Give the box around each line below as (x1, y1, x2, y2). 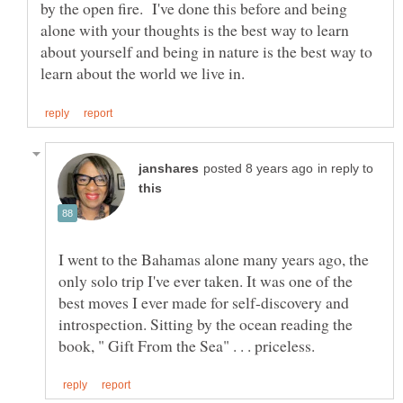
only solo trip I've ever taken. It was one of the (58, 269, 353, 291)
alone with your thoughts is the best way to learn (40, 19, 349, 41)
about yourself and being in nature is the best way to (40, 40, 372, 63)
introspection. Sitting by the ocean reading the (58, 312, 353, 335)
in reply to (318, 161, 373, 175)
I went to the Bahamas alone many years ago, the (58, 247, 369, 270)
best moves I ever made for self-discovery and (58, 291, 349, 313)
